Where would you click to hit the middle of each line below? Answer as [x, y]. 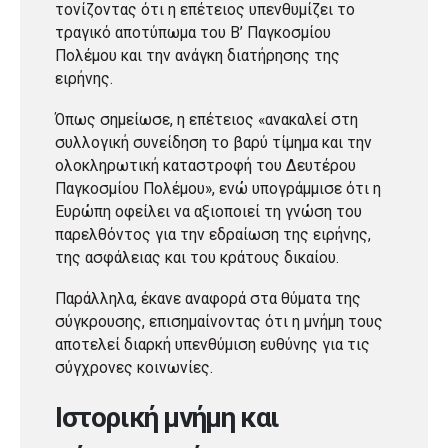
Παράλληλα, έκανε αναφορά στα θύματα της [208, 298]
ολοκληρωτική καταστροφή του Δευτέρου [205, 165]
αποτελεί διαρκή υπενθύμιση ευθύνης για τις [212, 344]
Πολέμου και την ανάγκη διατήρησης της [197, 55]
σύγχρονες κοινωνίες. [134, 367]
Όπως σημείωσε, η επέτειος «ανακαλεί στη [206, 119]
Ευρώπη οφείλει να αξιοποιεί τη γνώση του [208, 211]
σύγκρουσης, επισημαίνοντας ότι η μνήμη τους [219, 321]
